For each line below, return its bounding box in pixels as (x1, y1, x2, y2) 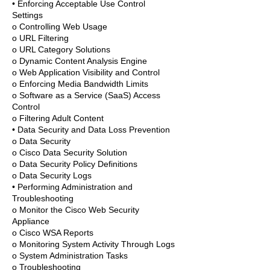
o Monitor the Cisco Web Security (12, 205, 139, 215)
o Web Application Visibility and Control (12, 67, 160, 77)
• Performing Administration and (12, 182, 133, 192)
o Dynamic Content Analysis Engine (12, 56, 147, 66)
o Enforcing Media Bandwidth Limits (12, 79, 148, 89)
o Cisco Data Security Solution (12, 148, 127, 157)
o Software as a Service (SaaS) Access (12, 90, 160, 100)
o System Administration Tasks (12, 251, 128, 260)
